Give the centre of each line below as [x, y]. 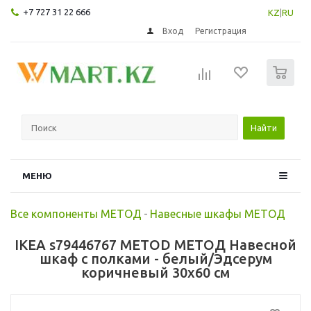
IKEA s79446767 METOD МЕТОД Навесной [155, 244]
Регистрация [221, 31]
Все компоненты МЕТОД [76, 213]
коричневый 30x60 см [155, 272]
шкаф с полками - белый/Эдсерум [155, 258]
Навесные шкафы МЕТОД [218, 213]
